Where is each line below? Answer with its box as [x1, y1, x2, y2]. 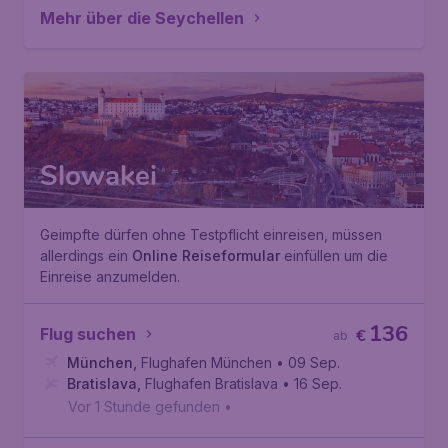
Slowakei [40, 157, 157, 195]
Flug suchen [40, 324, 136, 344]
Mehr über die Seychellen [40, 8, 244, 28]
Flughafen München [141, 354, 272, 371]
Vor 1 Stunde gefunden [68, 398, 220, 415]
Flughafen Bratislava [145, 375, 278, 392]
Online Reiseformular [132, 247, 280, 264]
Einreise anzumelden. [40, 268, 180, 285]
